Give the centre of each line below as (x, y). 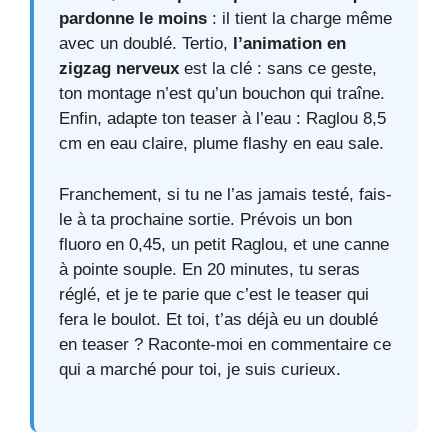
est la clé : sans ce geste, (278, 69)
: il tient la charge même (299, 19)
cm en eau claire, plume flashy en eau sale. (221, 144)
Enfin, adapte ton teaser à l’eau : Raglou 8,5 (222, 119)
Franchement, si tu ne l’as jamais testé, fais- (225, 194)
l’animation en (289, 44)
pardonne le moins (133, 19)
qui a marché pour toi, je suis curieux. (200, 369)
